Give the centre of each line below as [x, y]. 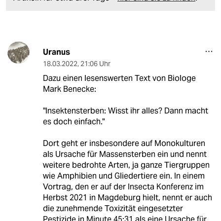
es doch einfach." [74, 122]
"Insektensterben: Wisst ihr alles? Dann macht [125, 111]
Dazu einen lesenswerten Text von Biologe [119, 78]
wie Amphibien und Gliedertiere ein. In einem [124, 176]
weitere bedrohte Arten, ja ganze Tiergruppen [126, 165]
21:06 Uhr [95, 64]
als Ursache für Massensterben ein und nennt [125, 154]
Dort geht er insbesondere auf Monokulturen [124, 144]
